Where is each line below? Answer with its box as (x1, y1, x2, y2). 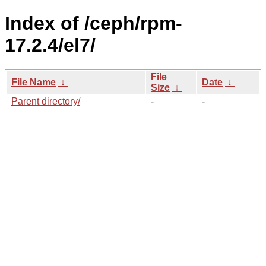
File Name (11, 77, 56, 87)
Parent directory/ (11, 96, 80, 106)
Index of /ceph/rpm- (5, 12, 182, 34)
